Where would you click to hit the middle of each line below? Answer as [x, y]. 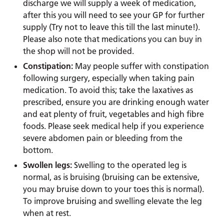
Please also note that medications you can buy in [113, 39]
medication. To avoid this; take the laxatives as [108, 90]
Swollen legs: [48, 165]
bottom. [38, 150]
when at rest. [47, 213]
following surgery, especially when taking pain [109, 78]
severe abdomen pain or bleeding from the [103, 138]
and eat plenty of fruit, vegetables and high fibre [114, 114]
